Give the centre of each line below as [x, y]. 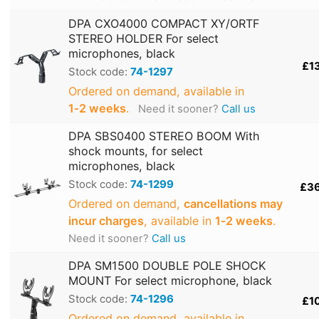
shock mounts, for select [136, 151]
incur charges [106, 221]
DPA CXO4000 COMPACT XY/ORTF [164, 24]
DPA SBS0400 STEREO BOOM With [164, 136]
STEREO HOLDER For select [143, 39]
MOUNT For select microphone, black [170, 281]
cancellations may [233, 204]
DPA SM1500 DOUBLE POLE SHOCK [167, 266]
